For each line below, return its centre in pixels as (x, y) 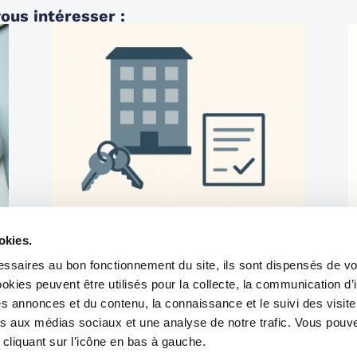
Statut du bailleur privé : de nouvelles (172, 236)
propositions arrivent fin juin (144, 249)
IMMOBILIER (91, 219)
